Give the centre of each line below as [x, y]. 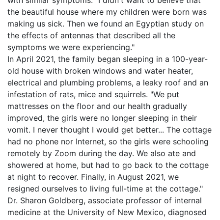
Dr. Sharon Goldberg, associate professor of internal [105, 200]
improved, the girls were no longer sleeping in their [102, 118]
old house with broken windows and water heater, [100, 71]
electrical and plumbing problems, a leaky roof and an [108, 82]
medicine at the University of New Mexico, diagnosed [107, 212]
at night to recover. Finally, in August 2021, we [93, 177]
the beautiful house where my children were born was [107, 12]
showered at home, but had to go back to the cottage [108, 165]
